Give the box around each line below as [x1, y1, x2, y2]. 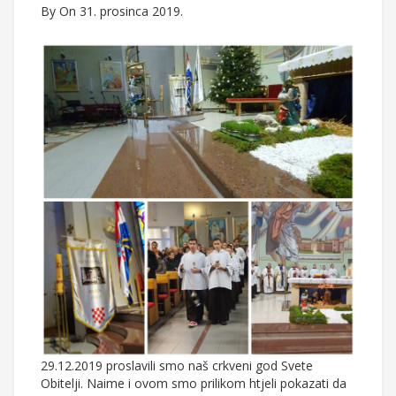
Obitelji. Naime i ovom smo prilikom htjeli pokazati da [41, 375, 346, 392]
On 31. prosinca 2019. [59, 3, 183, 20]
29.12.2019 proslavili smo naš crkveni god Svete [41, 357, 313, 375]
